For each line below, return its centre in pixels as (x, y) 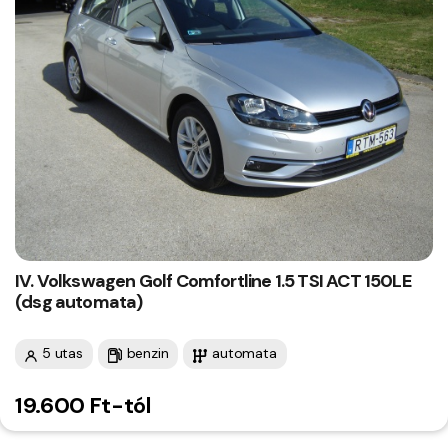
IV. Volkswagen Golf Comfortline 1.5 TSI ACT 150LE (213, 281)
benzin (147, 353)
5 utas (62, 353)
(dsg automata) (79, 302)
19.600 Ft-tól (83, 406)
